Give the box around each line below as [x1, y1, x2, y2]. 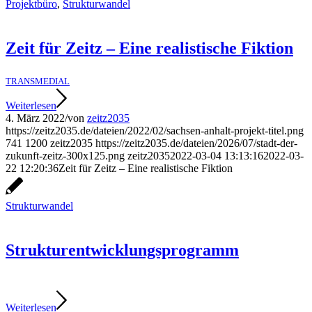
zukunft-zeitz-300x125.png [6, 150, 125, 162]
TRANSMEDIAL [6, 76, 70, 87]
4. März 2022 [6, 112, 65, 125]
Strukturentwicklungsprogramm [6, 241, 239, 260]
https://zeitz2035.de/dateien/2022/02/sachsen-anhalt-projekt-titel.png [6, 125, 304, 137]
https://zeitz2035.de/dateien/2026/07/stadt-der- [95, 137, 297, 150]
